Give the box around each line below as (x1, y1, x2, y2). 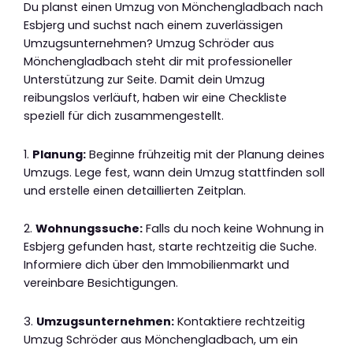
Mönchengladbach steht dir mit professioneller (24, 54, 292, 70)
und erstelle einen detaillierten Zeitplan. (24, 182, 246, 199)
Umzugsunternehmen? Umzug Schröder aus (24, 35, 274, 52)
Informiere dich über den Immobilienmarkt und (24, 257, 289, 273)
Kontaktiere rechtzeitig (174, 313, 305, 329)
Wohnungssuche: (35, 221, 143, 237)
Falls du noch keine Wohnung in (143, 221, 324, 237)
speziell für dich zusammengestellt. (24, 108, 224, 124)
